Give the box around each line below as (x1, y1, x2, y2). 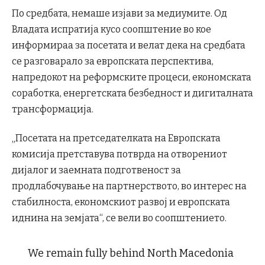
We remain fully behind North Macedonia (27, 247, 234, 260)
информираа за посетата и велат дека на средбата (12, 39, 245, 51)
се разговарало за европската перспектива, (12, 55, 214, 67)
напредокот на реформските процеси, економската (12, 71, 251, 83)
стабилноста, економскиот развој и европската (12, 196, 230, 208)
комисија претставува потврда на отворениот (12, 148, 227, 160)
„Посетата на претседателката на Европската (12, 132, 221, 144)
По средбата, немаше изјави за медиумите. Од (12, 7, 227, 19)
